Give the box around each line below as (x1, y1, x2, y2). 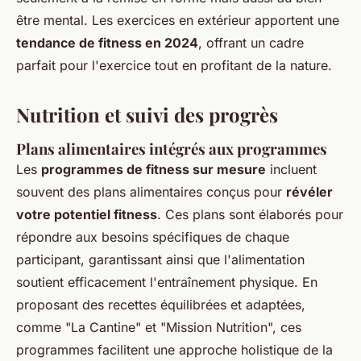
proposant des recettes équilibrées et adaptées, (16, 297, 305, 313)
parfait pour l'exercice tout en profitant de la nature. (16, 57, 332, 74)
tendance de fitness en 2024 (16, 35, 198, 52)
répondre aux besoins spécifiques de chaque (16, 229, 289, 246)
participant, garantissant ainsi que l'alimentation (16, 251, 305, 268)
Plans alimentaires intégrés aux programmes (16, 139, 327, 160)
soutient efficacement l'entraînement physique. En (16, 274, 317, 291)
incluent (266, 161, 317, 178)
